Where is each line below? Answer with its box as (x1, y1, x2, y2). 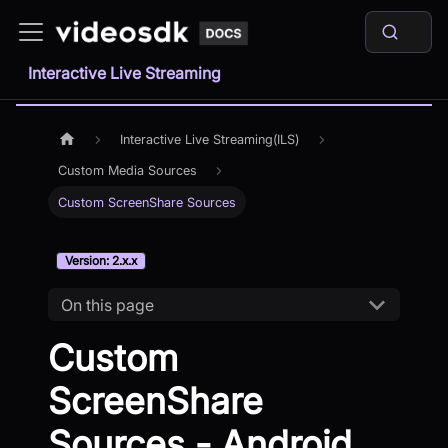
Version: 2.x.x (65, 253, 137, 269)
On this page (60, 294, 154, 315)
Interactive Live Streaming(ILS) (120, 132, 300, 148)
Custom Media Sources (58, 163, 198, 179)
